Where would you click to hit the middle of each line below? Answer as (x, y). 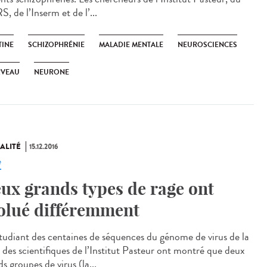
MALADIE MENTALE (131, 45)
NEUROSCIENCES (207, 45)
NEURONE (52, 72)
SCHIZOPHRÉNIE (56, 45)
